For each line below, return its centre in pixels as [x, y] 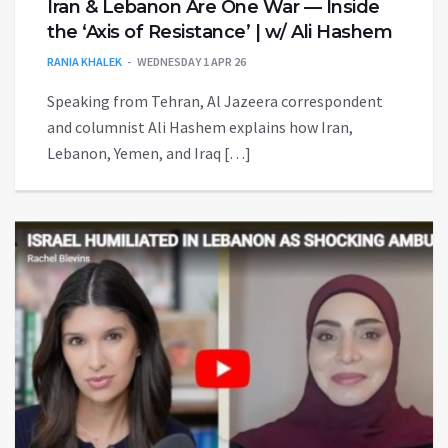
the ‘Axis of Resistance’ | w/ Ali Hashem [219, 32]
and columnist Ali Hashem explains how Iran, [200, 127]
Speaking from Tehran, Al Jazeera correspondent [215, 101]
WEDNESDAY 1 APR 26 [191, 62]
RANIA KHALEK [84, 62]
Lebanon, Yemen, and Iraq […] [149, 153]
